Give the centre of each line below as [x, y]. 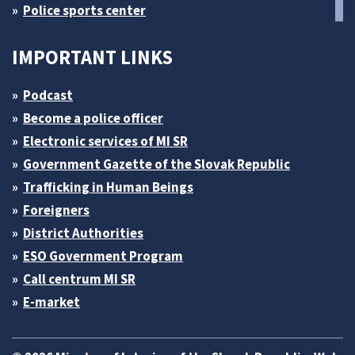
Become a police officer [93, 118]
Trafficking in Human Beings [108, 187]
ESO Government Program [103, 256]
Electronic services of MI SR [105, 141]
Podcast [48, 95]
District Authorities [83, 233]
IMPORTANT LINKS [92, 57]
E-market [52, 302]
